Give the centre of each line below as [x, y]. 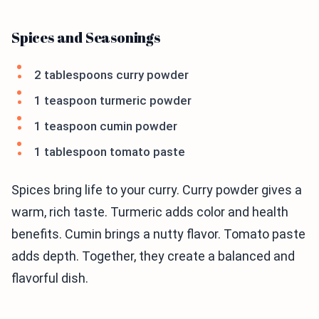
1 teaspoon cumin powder [106, 126]
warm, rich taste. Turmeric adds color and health [150, 212]
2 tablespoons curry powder [111, 75]
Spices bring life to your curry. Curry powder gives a [157, 190]
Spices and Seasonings [86, 38]
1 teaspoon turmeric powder [113, 101]
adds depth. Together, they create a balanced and [153, 256]
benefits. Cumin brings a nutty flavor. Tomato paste [158, 234]
